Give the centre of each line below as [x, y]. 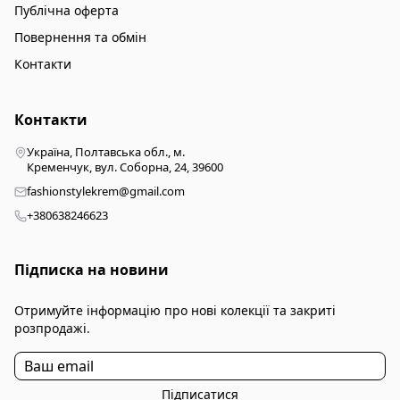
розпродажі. [52, 328]
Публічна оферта [67, 10]
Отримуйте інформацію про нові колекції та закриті [175, 310]
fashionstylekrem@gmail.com [106, 191]
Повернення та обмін [80, 37]
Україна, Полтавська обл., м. [106, 152]
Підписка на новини [92, 270]
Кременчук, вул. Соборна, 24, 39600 [125, 167]
